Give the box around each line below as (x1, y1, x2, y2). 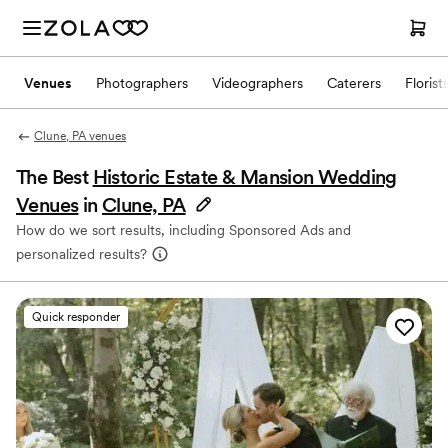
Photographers (96, 74, 188, 91)
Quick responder (32, 310, 120, 324)
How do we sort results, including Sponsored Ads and (16, 222, 351, 238)
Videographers (212, 74, 303, 91)
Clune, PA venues (33, 129, 126, 143)
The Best (16, 165, 93, 189)
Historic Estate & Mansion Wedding (92, 165, 397, 189)
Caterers (327, 74, 381, 91)
